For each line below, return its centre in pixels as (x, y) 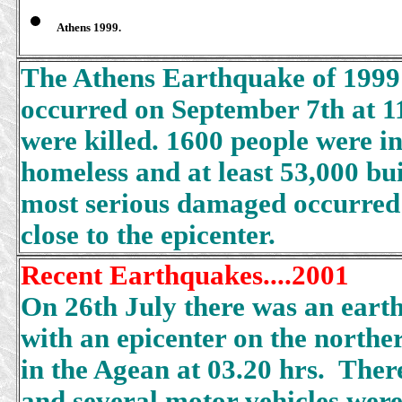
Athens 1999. (92, 27)
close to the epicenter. (148, 235)
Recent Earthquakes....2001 (185, 275)
